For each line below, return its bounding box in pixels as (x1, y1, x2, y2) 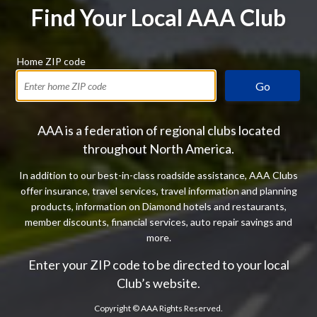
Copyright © (94, 303, 141, 313)
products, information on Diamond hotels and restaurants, (30, 200, 287, 212)
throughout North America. (83, 141, 234, 156)
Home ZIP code (17, 55, 86, 67)
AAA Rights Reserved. (141, 303, 223, 313)
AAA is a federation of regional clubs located (37, 122, 280, 138)
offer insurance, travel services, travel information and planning (20, 185, 297, 197)
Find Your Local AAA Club (31, 4, 286, 31)
